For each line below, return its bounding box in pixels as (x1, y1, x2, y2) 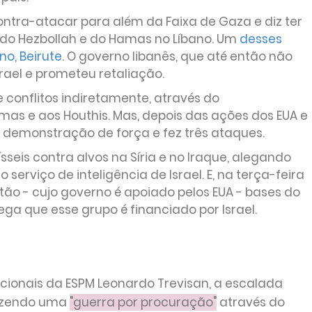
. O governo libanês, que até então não (61, 48, 292, 65)
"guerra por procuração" (69, 294, 217, 311)
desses (239, 31, 282, 47)
